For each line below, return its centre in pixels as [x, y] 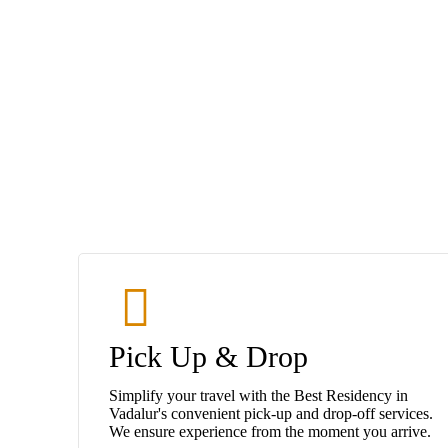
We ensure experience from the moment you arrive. [270, 431]
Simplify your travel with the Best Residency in [258, 395]
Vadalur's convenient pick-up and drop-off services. [271, 413]
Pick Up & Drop [208, 356]
